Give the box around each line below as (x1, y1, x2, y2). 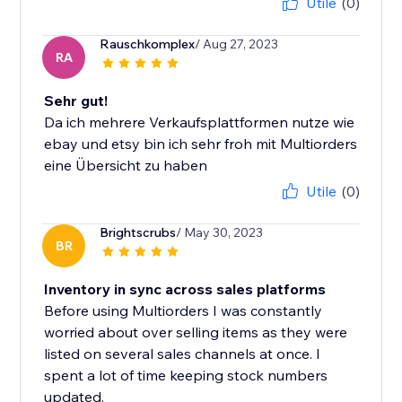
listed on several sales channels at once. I (44, 345, 321, 363)
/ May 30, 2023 (176, 224, 264, 241)
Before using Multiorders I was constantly (44, 301, 323, 320)
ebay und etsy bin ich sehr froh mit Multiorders (44, 135, 358, 153)
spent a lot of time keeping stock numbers (44, 366, 328, 385)
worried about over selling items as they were (44, 323, 348, 342)
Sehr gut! (44, 92, 109, 110)
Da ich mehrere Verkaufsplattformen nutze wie (44, 113, 355, 132)
